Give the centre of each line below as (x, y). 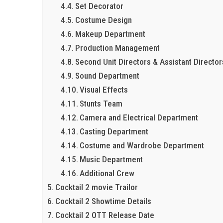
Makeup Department (111, 34)
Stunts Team (101, 104)
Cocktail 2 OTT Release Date (105, 215)
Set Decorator (100, 6)
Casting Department (114, 131)
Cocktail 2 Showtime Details (104, 201)
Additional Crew (107, 173)
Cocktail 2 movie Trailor (97, 187)
